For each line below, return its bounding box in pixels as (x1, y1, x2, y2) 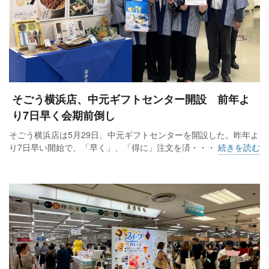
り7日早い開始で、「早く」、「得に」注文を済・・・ (9, 141, 218, 153)
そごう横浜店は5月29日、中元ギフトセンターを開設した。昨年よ (9, 128, 259, 141)
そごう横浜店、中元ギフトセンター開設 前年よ (12, 91, 250, 107)
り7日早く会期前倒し (12, 107, 115, 123)
